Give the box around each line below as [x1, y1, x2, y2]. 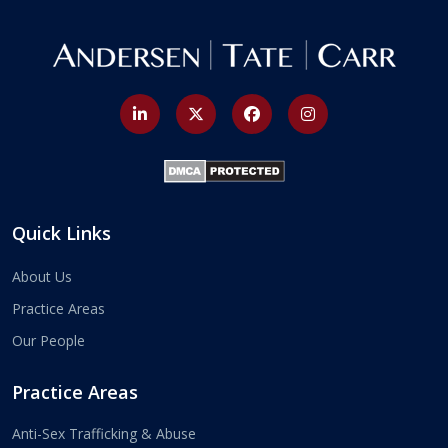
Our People [12, 330, 85, 350]
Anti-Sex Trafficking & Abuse [12, 423, 196, 443]
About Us [12, 266, 72, 286]
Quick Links [12, 220, 111, 245]
